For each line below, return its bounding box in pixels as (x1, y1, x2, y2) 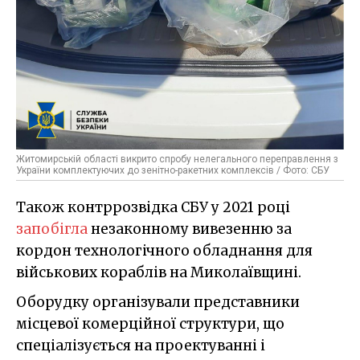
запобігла (16, 220, 88, 239)
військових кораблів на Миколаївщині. (16, 264, 301, 282)
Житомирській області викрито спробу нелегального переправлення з (16, 153, 338, 166)
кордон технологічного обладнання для (16, 242, 313, 260)
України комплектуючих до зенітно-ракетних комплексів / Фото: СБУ (16, 165, 329, 177)
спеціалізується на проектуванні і (16, 337, 265, 355)
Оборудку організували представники (16, 293, 300, 312)
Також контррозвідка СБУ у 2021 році (16, 198, 290, 217)
